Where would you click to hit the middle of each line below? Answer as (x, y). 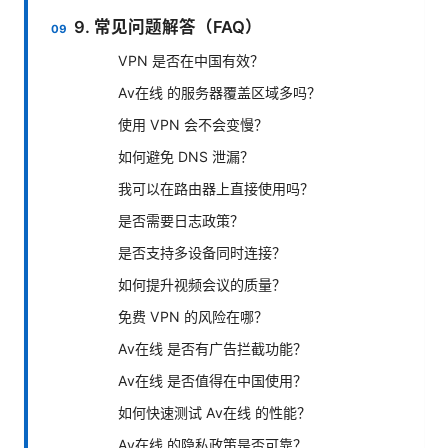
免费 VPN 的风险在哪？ (193, 316)
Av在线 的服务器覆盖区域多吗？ (219, 92)
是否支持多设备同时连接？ (202, 252)
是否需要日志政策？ (181, 220)
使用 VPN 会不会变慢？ (193, 124)
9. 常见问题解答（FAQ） (168, 26)
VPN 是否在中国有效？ (191, 60)
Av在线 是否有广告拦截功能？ (212, 348)
